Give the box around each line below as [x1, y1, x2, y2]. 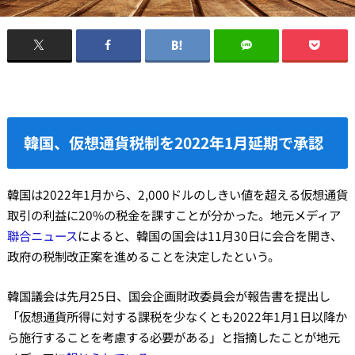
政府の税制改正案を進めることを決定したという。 [6, 246, 280, 265]
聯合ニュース [6, 226, 78, 244]
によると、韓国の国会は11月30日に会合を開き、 [77, 226, 342, 244]
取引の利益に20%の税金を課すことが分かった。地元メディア [6, 205, 341, 223]
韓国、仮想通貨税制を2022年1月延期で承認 [24, 132, 324, 155]
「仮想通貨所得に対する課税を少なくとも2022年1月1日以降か [6, 307, 347, 326]
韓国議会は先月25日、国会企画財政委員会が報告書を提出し [6, 287, 330, 305]
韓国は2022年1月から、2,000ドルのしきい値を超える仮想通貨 [6, 185, 348, 203]
